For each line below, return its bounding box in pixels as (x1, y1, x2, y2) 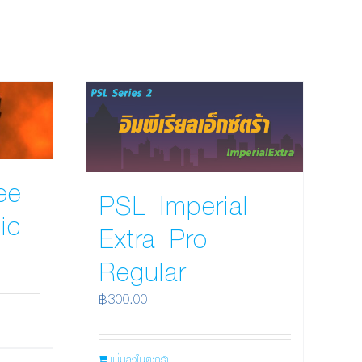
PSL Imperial (99, 187, 248, 223)
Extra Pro (99, 220, 208, 256)
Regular (99, 253, 186, 289)
